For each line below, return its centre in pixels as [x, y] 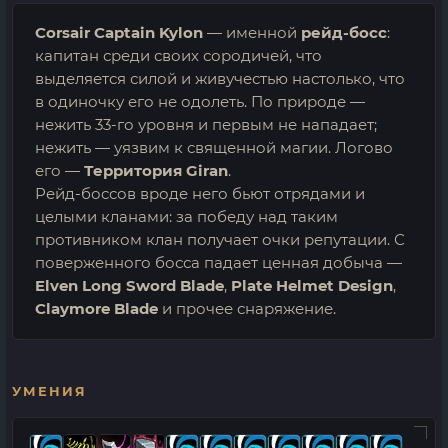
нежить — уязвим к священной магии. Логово [214, 148]
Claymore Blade [96, 309]
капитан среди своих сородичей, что [178, 56]
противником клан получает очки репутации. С [220, 240]
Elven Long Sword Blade [129, 286]
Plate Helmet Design [312, 286]
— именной [252, 33]
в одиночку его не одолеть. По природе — [200, 102]
